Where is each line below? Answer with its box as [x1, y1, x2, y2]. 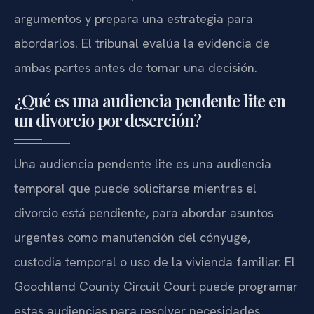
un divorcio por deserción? [14, 108, 201, 131]
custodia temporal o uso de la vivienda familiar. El [14, 253, 295, 270]
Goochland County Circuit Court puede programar [14, 278, 298, 294]
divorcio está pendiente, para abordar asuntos [14, 204, 273, 221]
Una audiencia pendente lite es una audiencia [14, 155, 271, 172]
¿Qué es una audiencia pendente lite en [14, 88, 285, 111]
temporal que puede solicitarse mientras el [14, 179, 257, 196]
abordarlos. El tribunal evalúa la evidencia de [14, 35, 270, 52]
